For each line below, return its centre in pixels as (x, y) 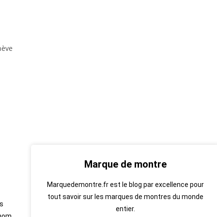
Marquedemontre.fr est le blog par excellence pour (125, 185)
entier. (125, 209)
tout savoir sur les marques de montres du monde (125, 197)
